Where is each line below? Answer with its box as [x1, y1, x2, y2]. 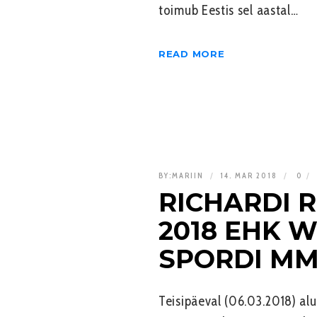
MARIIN [172, 170, 204, 180]
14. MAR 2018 [220, 170, 280, 180]
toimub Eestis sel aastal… [158, 1, 299, 18]
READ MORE [158, 47, 225, 59]
